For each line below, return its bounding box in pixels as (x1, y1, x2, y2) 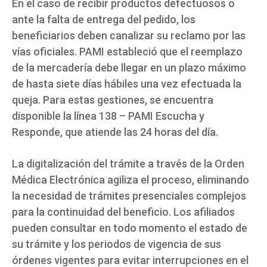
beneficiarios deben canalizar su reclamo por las (12, 29, 246, 42)
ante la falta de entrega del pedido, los (12, 13, 195, 26)
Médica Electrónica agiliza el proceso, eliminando (12, 173, 249, 187)
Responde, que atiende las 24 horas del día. (12, 126, 218, 139)
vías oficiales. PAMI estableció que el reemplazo (12, 45, 243, 58)
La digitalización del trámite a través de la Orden (12, 157, 244, 170)
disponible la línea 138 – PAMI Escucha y (12, 110, 204, 123)
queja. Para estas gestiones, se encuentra (12, 94, 213, 107)
